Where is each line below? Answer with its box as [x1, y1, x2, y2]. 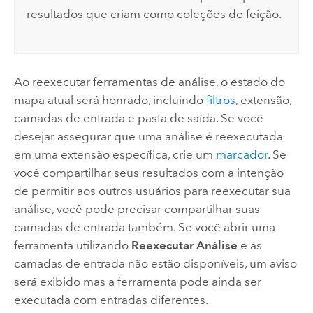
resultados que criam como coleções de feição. [27, 6, 282, 21]
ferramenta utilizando [13, 238, 131, 252]
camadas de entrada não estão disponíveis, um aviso [13, 256, 297, 270]
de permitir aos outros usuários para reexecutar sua [13, 183, 291, 198]
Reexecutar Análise [131, 238, 238, 252]
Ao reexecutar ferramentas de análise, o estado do [13, 74, 285, 89]
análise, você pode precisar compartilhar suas [13, 201, 260, 216]
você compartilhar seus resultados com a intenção [13, 165, 284, 180]
